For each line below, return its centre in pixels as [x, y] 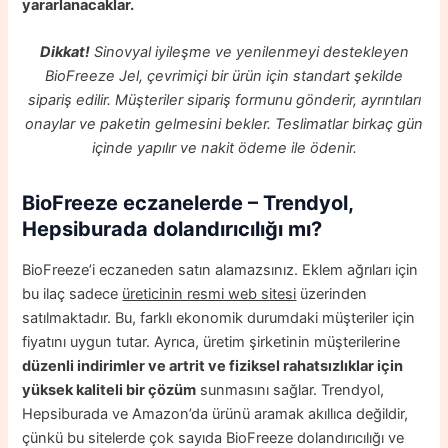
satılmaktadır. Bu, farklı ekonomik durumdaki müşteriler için [219, 318]
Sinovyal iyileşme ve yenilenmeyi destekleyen [249, 52]
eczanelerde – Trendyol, [238, 203]
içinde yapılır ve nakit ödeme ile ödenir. [224, 148]
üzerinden [332, 294]
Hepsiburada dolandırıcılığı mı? [172, 229]
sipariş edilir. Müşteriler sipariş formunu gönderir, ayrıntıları [224, 100]
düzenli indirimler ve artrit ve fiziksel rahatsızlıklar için [213, 366]
